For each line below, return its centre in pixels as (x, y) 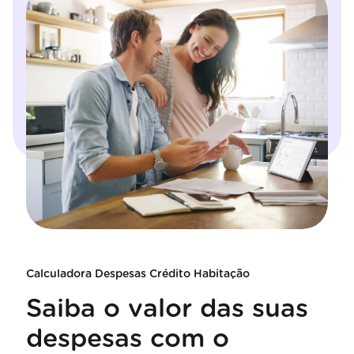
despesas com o (127, 339)
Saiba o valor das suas (167, 309)
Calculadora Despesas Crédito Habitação (137, 274)
